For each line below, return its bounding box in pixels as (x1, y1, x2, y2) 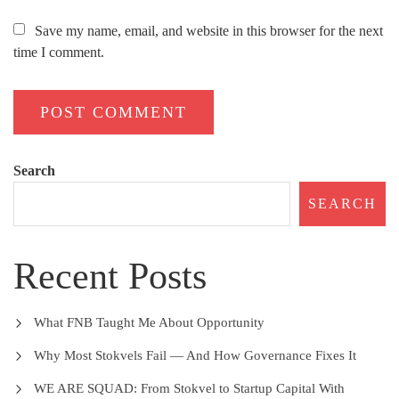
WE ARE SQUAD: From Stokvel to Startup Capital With (33, 381, 345, 396)
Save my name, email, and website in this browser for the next (35, 23, 383, 39)
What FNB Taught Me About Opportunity (33, 315, 265, 330)
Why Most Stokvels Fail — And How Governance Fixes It (33, 348, 356, 363)
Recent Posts (13, 256, 207, 297)
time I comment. (13, 45, 104, 61)
